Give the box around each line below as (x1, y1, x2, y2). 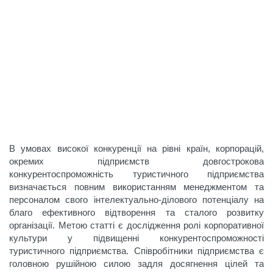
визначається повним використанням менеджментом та (9, 182, 264, 192)
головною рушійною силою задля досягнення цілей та (9, 258, 264, 269)
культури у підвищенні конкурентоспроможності (9, 233, 264, 243)
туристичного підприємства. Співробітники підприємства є (9, 246, 264, 256)
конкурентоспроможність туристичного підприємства (9, 169, 264, 179)
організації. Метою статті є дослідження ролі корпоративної (9, 220, 264, 230)
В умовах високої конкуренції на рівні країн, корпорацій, (9, 143, 264, 154)
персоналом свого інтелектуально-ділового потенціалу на (9, 194, 264, 205)
